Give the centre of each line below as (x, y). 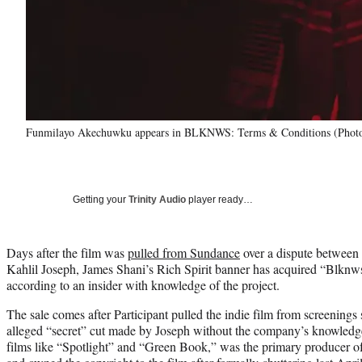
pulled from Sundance (184, 252)
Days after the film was (67, 252)
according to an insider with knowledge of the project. (143, 284)
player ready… (219, 199)
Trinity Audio (157, 199)
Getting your (101, 199)
